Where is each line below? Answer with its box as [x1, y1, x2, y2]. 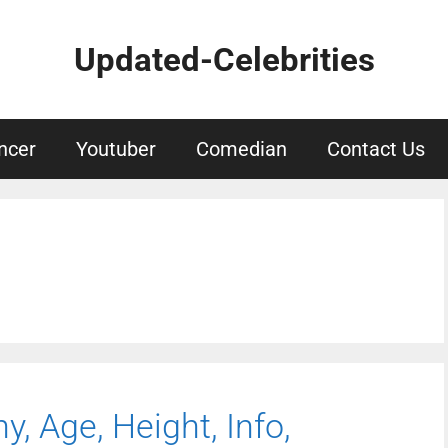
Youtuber [76, 137, 156, 161]
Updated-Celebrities [73, 40, 375, 79]
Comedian [196, 137, 287, 161]
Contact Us [327, 137, 425, 161]
